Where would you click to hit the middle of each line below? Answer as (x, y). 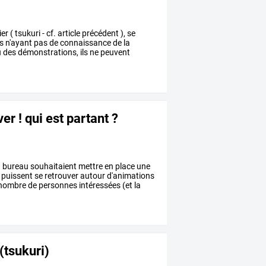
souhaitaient (53, 166)
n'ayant (18, 42)
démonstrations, (47, 52)
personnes (57, 185)
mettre (90, 166)
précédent (100, 33)
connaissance (85, 42)
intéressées (99, 185)
